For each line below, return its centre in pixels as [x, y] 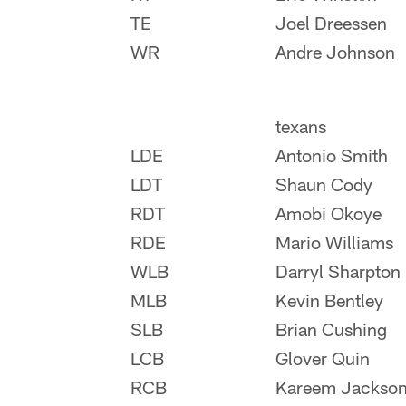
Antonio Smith [332, 155]
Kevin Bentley [329, 300]
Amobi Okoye [329, 213]
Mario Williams [334, 242]
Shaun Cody [324, 184]
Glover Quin [323, 358]
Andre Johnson [335, 52]
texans [301, 126]
